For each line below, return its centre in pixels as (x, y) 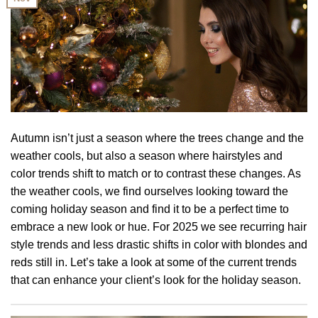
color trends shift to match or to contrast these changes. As (156, 174)
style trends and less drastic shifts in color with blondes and (159, 245)
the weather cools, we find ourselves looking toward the (149, 192)
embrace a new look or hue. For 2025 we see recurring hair (159, 227)
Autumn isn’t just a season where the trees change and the (157, 138)
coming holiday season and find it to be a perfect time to (150, 209)
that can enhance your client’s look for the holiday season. (156, 280)
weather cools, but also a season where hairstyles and (147, 156)
